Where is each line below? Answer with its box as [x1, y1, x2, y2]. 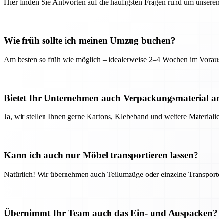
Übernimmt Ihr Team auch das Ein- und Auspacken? [4, 207, 218, 218]
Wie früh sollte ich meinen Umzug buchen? [4, 35, 175, 46]
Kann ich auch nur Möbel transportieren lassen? [4, 150, 198, 161]
